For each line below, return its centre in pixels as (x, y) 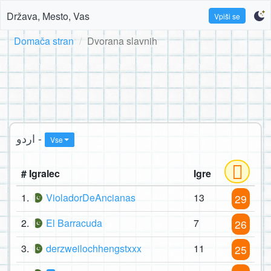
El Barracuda (74, 223)
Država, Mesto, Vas (48, 16)
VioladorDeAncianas (91, 198)
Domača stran (44, 41)
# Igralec (41, 174)
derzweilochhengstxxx (94, 249)
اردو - (40, 138)
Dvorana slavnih (122, 41)
